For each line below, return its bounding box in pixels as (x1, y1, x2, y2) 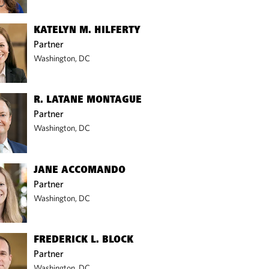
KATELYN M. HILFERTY (34, 25, 141, 36)
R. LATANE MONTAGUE (34, 95, 142, 106)
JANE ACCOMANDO (34, 165, 126, 176)
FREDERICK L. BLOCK (34, 235, 134, 246)
